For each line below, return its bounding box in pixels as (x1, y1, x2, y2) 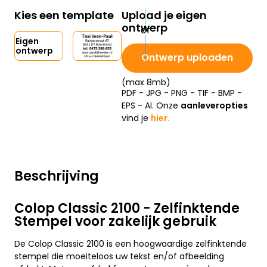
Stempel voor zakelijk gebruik (14, 212, 216, 231)
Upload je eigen (122, 8, 207, 23)
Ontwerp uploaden (141, 51, 233, 65)
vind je (122, 112, 151, 125)
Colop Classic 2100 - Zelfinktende (14, 199, 240, 218)
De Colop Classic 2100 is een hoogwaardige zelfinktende (14, 238, 247, 250)
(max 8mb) (122, 76, 170, 89)
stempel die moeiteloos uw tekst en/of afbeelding (14, 250, 224, 263)
